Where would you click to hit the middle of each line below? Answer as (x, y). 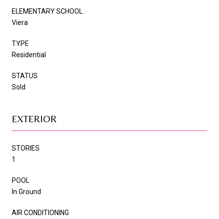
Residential (29, 55)
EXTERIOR (34, 118)
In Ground (26, 191)
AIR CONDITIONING (40, 212)
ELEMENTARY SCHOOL (47, 11)
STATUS (25, 76)
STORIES (26, 148)
